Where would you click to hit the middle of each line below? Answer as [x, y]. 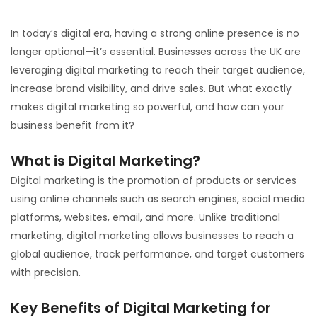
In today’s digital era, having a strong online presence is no [155, 33]
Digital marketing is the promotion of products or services [154, 180]
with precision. [46, 272]
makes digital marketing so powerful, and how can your [148, 107]
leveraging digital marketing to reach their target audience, [158, 70]
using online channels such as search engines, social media [158, 199]
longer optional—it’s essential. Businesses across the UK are [156, 52]
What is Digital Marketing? [105, 161]
